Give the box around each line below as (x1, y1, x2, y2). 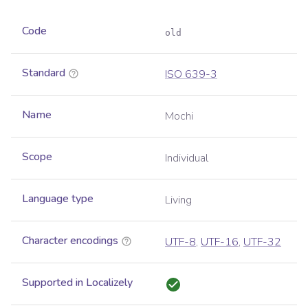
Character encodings (22, 233, 118, 249)
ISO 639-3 (165, 67, 217, 82)
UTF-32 (243, 234, 281, 250)
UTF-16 (201, 234, 239, 250)
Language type (22, 191, 93, 207)
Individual (165, 151, 208, 166)
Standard (22, 65, 65, 81)
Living (165, 192, 192, 208)
